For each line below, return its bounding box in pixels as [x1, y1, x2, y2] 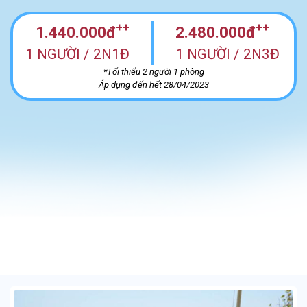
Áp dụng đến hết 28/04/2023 [98, 79, 209, 90]
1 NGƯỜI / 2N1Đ [25, 45, 130, 62]
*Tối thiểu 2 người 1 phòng [103, 66, 204, 77]
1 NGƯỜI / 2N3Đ [175, 45, 280, 62]
